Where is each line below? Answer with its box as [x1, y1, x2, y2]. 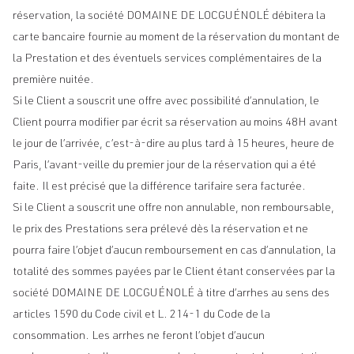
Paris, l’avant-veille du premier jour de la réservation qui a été [13, 160, 316, 171]
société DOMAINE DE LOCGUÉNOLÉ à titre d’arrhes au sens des [13, 288, 330, 299]
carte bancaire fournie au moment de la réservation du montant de [13, 32, 340, 43]
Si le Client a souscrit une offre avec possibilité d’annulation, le [13, 96, 319, 107]
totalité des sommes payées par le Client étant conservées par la [13, 267, 335, 278]
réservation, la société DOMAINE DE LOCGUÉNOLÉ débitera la [13, 11, 326, 22]
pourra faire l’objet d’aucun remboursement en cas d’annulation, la [13, 246, 336, 257]
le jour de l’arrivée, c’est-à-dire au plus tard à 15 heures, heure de [13, 139, 334, 150]
